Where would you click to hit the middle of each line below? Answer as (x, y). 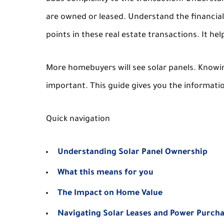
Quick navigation (78, 119)
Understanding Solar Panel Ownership (132, 152)
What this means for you (105, 173)
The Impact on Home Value (110, 193)
